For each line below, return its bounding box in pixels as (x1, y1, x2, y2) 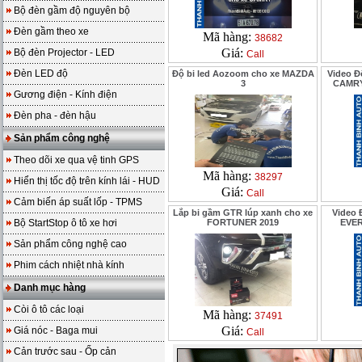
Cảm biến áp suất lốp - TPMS (14, 196, 142, 208)
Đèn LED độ (14, 68, 68, 79)
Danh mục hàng (14, 282, 86, 293)
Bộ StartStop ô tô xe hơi (14, 217, 117, 229)
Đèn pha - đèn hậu (14, 110, 96, 121)
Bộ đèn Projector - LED (14, 47, 115, 58)
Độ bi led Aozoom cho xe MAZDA (171, 69, 314, 78)
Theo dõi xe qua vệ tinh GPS (14, 154, 139, 166)
